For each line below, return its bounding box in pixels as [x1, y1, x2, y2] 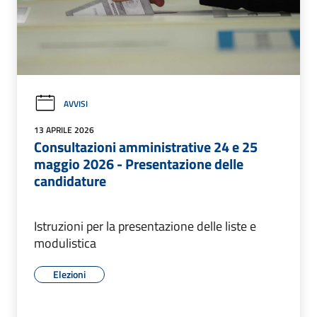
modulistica [34, 234, 96, 253]
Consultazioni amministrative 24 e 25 [34, 136, 258, 158]
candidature [34, 170, 106, 192]
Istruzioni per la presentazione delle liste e [34, 217, 256, 236]
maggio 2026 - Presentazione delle [34, 153, 243, 175]
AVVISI [64, 96, 88, 110]
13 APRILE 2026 [34, 123, 94, 137]
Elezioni [53, 267, 86, 282]
